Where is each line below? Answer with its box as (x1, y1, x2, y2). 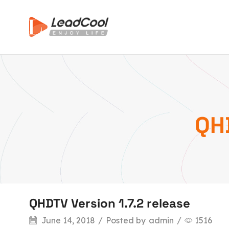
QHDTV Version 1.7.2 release (29, 195, 190, 211)
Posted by (106, 215, 146, 226)
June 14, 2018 (39, 215, 95, 226)
